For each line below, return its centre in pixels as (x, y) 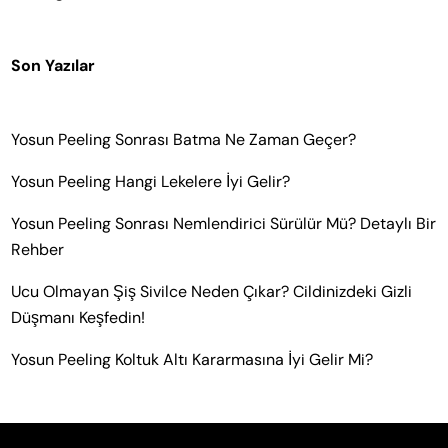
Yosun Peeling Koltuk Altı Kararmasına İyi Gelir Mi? (192, 359)
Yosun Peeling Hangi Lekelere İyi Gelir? (151, 181)
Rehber (38, 249)
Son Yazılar (53, 65)
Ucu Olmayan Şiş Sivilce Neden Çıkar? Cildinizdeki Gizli (212, 291)
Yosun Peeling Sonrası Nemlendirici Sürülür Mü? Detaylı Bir (224, 223)
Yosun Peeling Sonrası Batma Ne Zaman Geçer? (184, 139)
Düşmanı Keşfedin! (78, 317)
